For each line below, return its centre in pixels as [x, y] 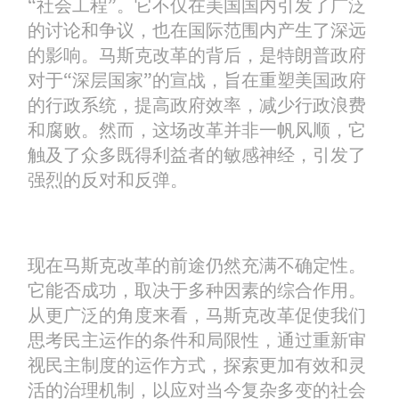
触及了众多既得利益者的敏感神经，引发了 [197, 155]
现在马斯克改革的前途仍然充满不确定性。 [197, 265]
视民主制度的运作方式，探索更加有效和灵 [197, 365]
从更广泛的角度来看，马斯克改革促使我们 [197, 315]
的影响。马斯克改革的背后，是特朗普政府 [197, 55]
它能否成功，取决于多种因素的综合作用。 [197, 290]
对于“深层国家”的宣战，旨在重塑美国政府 [197, 80]
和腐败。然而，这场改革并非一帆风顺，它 [197, 130]
